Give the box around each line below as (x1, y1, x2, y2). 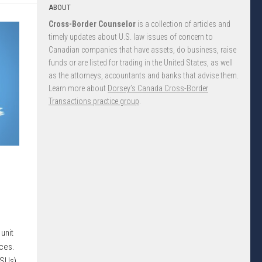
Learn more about (49, 84, 108, 93)
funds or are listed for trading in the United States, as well (49, 58, 233, 67)
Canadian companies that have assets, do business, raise (49, 45, 236, 54)
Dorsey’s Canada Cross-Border (108, 84, 208, 93)
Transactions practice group (49, 96, 139, 106)
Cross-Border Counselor (49, 19, 136, 29)
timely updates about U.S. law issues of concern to (49, 32, 213, 42)
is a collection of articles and (136, 19, 230, 29)
